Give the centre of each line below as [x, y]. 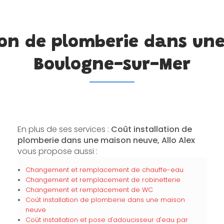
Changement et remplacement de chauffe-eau [104, 170]
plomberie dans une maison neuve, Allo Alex [106, 140]
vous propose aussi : [57, 151]
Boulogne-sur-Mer [112, 65]
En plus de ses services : [64, 129]
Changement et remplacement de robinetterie [103, 180]
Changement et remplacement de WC [89, 190]
